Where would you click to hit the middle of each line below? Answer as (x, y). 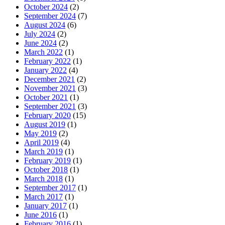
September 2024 (50, 16)
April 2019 (41, 142)
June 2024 (40, 43)
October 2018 (46, 169)
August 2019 (45, 124)
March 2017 (43, 196)
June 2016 (40, 214)
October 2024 (46, 7)
